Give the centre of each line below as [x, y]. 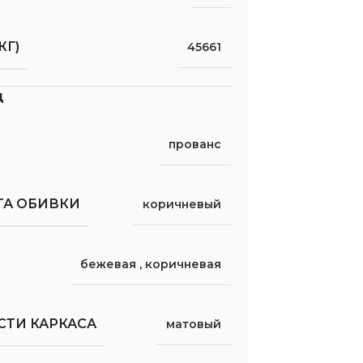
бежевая [109, 264]
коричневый [182, 204]
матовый [194, 324]
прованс [195, 144]
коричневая [184, 264]
